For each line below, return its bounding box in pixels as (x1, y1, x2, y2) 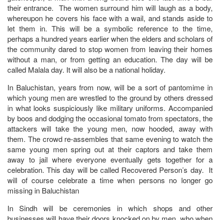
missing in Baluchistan (7, 185, 79, 195)
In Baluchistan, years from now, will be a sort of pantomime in (7, 82, 213, 92)
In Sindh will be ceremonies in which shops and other (7, 202, 213, 213)
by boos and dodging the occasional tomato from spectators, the (7, 112, 213, 123)
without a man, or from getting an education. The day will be (7, 54, 213, 64)
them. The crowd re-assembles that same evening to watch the (7, 133, 213, 144)
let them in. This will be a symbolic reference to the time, (7, 23, 213, 33)
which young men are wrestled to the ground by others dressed (7, 92, 213, 103)
